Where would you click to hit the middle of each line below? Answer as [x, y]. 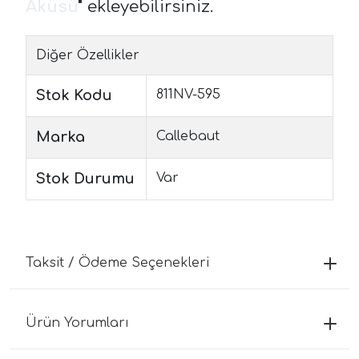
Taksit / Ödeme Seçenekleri [117, 262]
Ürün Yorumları [77, 323]
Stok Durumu [85, 178]
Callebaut [188, 136]
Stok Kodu [74, 95]
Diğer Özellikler [88, 55]
